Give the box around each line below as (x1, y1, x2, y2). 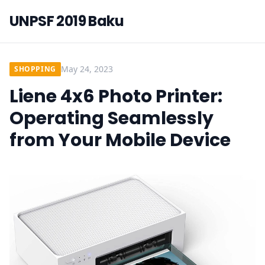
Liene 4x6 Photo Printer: (9, 84, 222, 109)
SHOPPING (14, 64, 56, 74)
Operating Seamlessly (9, 106, 214, 131)
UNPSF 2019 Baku (9, 11, 124, 31)
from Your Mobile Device (9, 128, 231, 153)
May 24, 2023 (60, 63, 113, 75)
